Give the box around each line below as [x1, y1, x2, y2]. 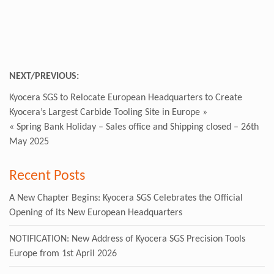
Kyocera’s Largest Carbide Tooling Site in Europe [9, 107, 200, 117]
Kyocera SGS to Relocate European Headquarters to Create [9, 92, 242, 103]
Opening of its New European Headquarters [9, 207, 182, 218]
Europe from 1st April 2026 [9, 248, 117, 259]
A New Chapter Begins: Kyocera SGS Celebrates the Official [9, 193, 243, 203]
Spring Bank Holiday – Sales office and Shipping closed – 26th [17, 122, 259, 132]
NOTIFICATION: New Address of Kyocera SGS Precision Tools [9, 234, 245, 244]
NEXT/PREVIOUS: [9, 71, 79, 81]
